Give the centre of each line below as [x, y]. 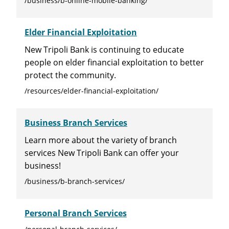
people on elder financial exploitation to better [114, 62]
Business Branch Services [76, 122]
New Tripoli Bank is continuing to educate [104, 49]
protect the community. [70, 75]
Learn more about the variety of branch [101, 140]
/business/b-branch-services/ [75, 181]
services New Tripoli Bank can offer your [102, 152]
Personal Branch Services [76, 213]
